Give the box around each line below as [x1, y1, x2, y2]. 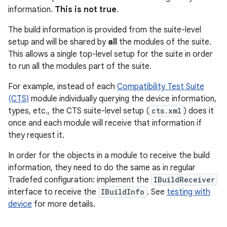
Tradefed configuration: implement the [8, 175, 151, 185]
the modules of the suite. [117, 37, 211, 47]
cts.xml [152, 106, 181, 116]
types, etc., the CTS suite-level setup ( [8, 106, 149, 116]
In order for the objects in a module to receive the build [8, 150, 210, 161]
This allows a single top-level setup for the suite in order [8, 49, 213, 59]
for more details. [32, 199, 95, 209]
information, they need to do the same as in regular [8, 163, 196, 173]
